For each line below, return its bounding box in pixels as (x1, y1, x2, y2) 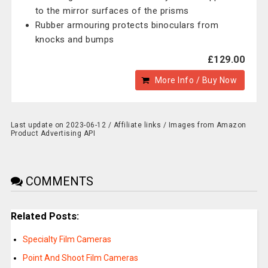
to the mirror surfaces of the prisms (35, 5, 189, 16)
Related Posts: (10, 211, 79, 222)
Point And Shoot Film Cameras (22, 253, 138, 263)
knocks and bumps (35, 34, 114, 45)
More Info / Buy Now (154, 75, 237, 85)
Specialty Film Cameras (22, 234, 111, 245)
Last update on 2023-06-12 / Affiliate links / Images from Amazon (10, 121, 246, 129)
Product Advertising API (10, 129, 96, 138)
